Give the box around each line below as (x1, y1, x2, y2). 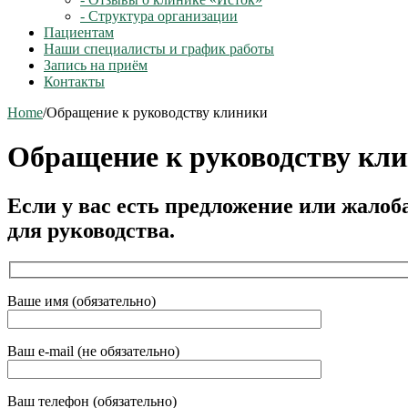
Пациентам (44, 24, 114, 40)
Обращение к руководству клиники (46, 104, 268, 120)
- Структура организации (80, 7, 238, 24)
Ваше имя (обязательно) (7, 293, 156, 310)
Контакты (44, 73, 105, 89)
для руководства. (7, 218, 175, 242)
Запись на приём (44, 56, 148, 73)
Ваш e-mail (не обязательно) (7, 343, 179, 360)
